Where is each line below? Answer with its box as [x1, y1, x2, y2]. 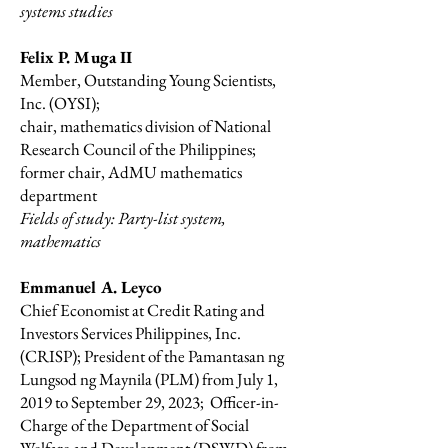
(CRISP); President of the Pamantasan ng [20, 345, 284, 367]
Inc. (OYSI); [20, 92, 100, 114]
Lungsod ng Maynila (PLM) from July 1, [20, 368, 278, 390]
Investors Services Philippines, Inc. [20, 322, 241, 344]
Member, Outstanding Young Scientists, [20, 69, 276, 91]
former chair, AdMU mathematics [20, 161, 242, 183]
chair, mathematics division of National [20, 115, 271, 137]
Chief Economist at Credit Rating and [20, 299, 265, 321]
